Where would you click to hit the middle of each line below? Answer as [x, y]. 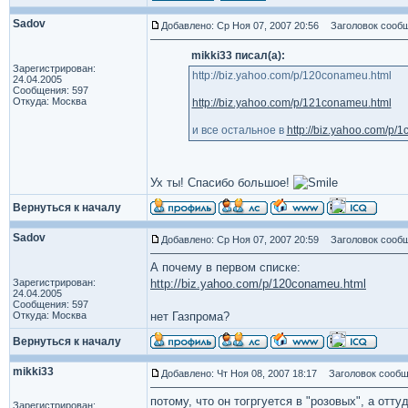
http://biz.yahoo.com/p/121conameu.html [291, 103]
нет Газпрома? [190, 316]
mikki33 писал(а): [238, 56]
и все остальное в [239, 130]
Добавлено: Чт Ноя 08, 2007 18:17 [239, 373]
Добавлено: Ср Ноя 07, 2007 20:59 [240, 240]
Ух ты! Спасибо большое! [222, 183]
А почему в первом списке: [225, 267]
